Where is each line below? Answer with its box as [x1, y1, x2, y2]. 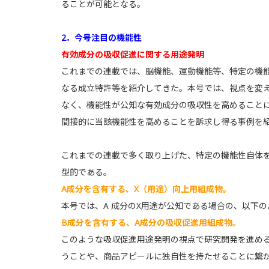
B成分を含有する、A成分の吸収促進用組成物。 [61, 217, 241, 228]
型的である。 [61, 166, 112, 178]
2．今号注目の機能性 [61, 32, 142, 43]
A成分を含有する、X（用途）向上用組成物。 [61, 183, 231, 195]
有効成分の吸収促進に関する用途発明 [61, 49, 204, 60]
